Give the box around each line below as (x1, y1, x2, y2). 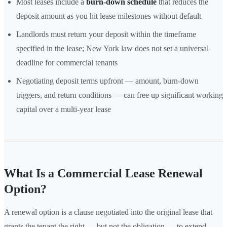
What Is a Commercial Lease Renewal (4, 166, 203, 180)
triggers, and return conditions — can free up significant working (16, 90, 223, 99)
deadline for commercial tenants (16, 58, 118, 67)
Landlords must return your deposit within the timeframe (16, 29, 196, 39)
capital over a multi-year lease (16, 104, 111, 113)
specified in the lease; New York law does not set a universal (16, 44, 209, 53)
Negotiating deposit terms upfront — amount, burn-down (16, 76, 199, 85)
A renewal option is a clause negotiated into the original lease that (4, 207, 212, 216)
